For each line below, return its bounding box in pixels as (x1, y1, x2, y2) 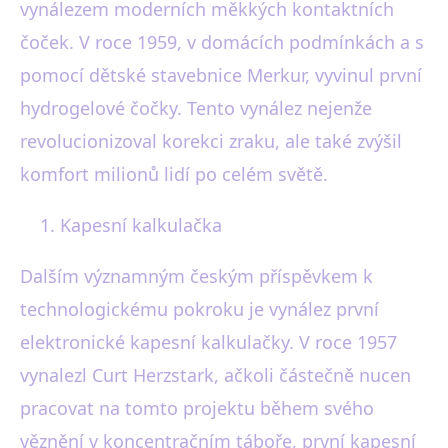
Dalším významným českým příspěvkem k (20, 264, 373, 288)
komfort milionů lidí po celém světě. (20, 162, 328, 186)
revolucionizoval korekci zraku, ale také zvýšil (20, 129, 402, 153)
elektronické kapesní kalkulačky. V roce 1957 (20, 330, 397, 354)
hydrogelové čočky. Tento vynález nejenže (20, 96, 372, 120)
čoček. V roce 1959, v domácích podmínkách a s (20, 30, 424, 54)
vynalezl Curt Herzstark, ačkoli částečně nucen (20, 363, 411, 387)
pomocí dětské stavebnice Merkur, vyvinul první (20, 63, 422, 87)
